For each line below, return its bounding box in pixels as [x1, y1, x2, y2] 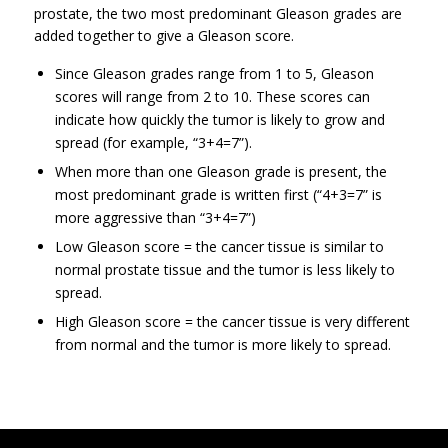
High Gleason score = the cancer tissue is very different [54, 311, 410, 331]
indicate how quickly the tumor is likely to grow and [54, 109, 385, 129]
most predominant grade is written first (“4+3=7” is [54, 184, 382, 204]
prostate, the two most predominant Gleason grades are [33, 4, 402, 23]
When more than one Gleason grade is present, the [54, 161, 387, 181]
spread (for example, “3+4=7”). [54, 132, 252, 152]
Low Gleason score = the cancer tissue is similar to [54, 236, 384, 256]
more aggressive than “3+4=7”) [54, 207, 256, 227]
